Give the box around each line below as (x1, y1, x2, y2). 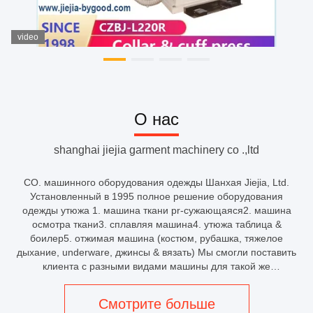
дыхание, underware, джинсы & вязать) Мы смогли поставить (17, 247, 296, 259)
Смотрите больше (98, 296, 215, 312)
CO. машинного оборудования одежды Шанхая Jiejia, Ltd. (24, 177, 289, 189)
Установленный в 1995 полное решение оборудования (30, 191, 283, 203)
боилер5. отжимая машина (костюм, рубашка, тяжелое (30, 233, 283, 245)
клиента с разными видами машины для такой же (43, 261, 270, 272)
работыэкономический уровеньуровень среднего (44, 275, 269, 286)
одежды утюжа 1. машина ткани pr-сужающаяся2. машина (22, 205, 291, 217)
